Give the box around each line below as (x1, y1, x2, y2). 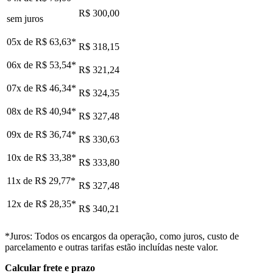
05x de (7, 36, 35, 47)
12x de (7, 198, 35, 209)
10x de (7, 152, 35, 163)
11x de (7, 175, 35, 186)
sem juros (7, 13, 43, 24)
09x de (7, 129, 35, 140)
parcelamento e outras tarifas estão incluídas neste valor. (5, 241, 218, 252)
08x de (7, 105, 35, 116)
